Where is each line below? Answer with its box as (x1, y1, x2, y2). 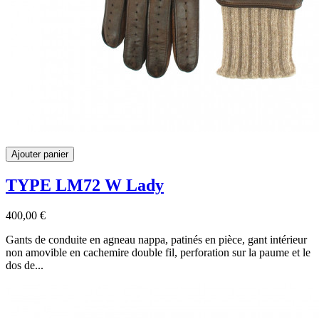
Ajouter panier (11, 149, 68, 160)
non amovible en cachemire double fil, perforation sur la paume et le (6, 246, 310, 259)
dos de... (6, 259, 43, 272)
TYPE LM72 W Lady (6, 176, 164, 195)
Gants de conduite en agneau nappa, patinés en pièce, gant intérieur (6, 234, 307, 246)
